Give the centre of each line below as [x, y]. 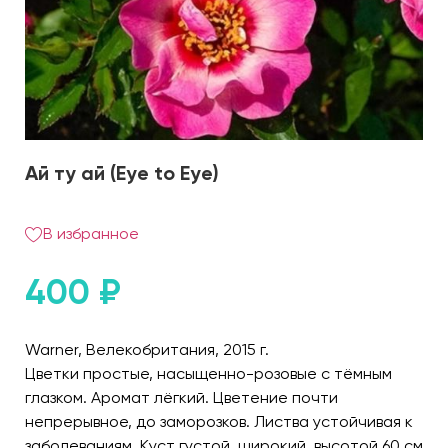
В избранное [91, 233]
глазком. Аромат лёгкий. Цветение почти [181, 397]
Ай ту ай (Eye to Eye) [122, 172]
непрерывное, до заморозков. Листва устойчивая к [219, 421]
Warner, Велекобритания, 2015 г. [147, 349]
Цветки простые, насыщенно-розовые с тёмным [208, 373]
